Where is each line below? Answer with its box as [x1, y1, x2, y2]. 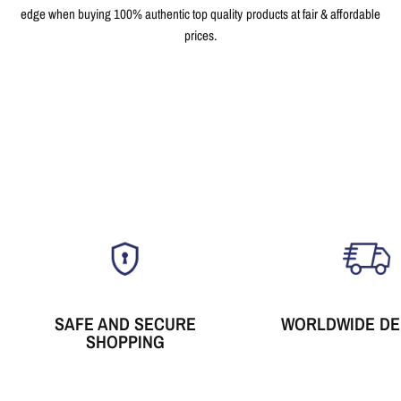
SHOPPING [86, 328, 165, 354]
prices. [184, 26, 217, 46]
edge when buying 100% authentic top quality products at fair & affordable [21, 4, 380, 24]
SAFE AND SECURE [55, 311, 196, 336]
